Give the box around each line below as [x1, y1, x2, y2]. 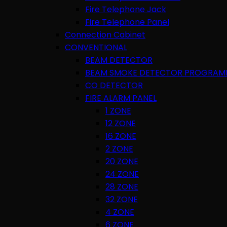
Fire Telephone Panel [85, 16, 169, 28]
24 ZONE [105, 168, 139, 180]
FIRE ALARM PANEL [85, 92, 157, 104]
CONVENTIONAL [65, 41, 127, 53]
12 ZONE [105, 117, 136, 129]
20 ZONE [105, 155, 138, 167]
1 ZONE [105, 104, 131, 117]
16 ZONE [105, 130, 136, 142]
